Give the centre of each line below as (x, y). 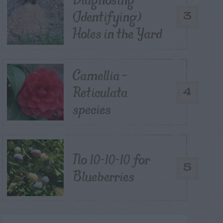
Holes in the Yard (117, 33)
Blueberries (104, 176)
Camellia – (100, 75)
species (92, 109)
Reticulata (100, 92)
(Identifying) (107, 16)
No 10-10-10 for (111, 159)
